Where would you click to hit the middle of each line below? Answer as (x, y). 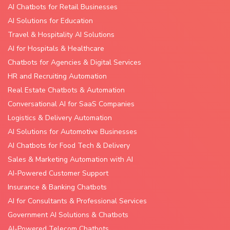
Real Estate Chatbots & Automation (66, 90)
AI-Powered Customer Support (58, 173)
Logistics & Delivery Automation (60, 118)
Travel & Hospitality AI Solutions (61, 34)
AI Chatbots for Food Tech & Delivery (69, 145)
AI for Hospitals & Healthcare (56, 48)
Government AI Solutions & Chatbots (68, 215)
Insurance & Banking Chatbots (57, 187)
